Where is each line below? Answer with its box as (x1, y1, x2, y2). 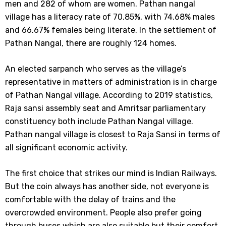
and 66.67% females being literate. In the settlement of (5, 25, 216, 35)
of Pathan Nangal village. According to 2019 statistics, (5, 90, 213, 100)
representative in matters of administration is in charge (5, 77, 217, 87)
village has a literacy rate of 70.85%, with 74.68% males (5, 12, 215, 22)
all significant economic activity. (5, 143, 128, 152)
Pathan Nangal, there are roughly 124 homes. (5, 38, 177, 48)
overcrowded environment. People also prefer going (5, 208, 202, 217)
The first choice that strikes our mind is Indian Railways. (5, 168, 217, 178)
